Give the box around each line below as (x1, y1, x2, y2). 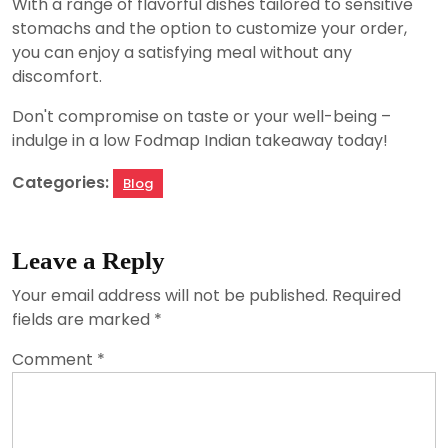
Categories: (12, 170, 109, 194)
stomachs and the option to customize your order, (12, 16, 407, 40)
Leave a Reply (12, 246, 165, 274)
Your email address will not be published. (12, 283, 328, 307)
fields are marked (12, 307, 154, 331)
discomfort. (12, 64, 102, 88)
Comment (12, 347, 97, 371)
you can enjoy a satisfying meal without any (12, 40, 352, 64)
